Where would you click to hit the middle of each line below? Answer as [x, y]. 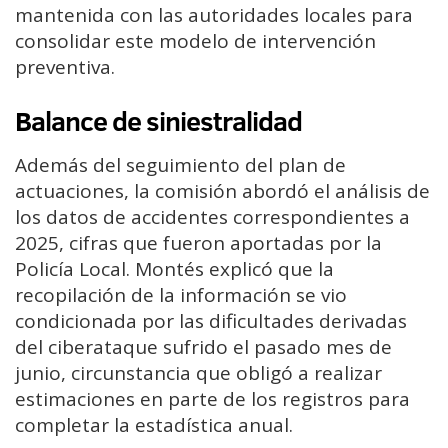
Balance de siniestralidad [158, 120]
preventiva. [65, 66]
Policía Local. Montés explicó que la [174, 269]
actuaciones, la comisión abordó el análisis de [222, 191]
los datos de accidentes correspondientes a [212, 217]
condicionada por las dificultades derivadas [211, 321]
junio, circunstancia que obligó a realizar [198, 373]
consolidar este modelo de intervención [195, 40]
